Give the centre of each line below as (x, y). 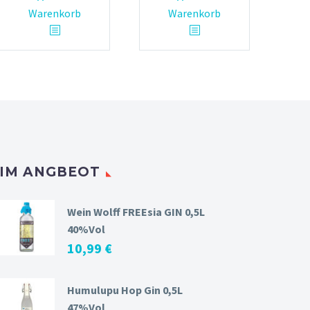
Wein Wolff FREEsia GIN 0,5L (136, 212)
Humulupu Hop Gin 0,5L (125, 290)
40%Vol (86, 229)
